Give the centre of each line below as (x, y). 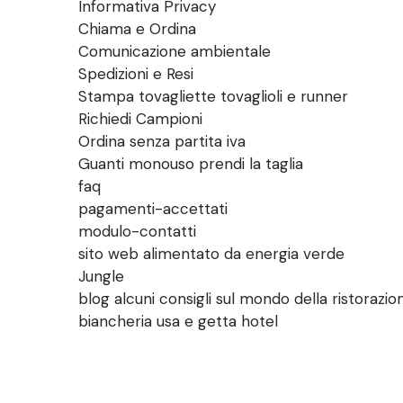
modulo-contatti (137, 231)
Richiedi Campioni (140, 119)
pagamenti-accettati (153, 209)
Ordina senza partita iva (162, 141)
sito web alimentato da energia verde (211, 254)
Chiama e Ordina (137, 29)
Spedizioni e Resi (136, 74)
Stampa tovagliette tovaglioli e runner (213, 96)
